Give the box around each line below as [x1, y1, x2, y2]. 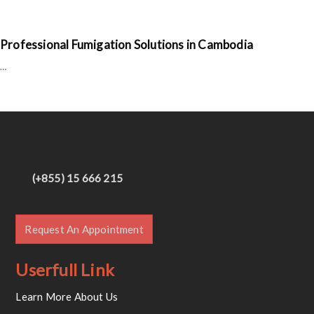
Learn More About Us [15, 290, 118, 303]
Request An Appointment [25, 223, 144, 236]
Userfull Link [15, 259, 115, 280]
